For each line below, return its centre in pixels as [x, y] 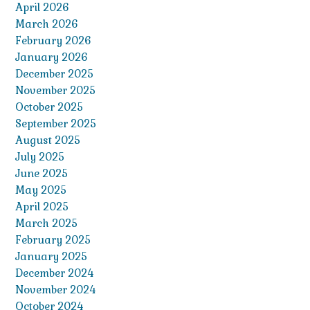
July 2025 [40, 156]
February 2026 [53, 40]
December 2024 [54, 273]
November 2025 [55, 90]
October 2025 [49, 107]
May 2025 [41, 190]
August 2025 [48, 140]
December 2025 [54, 73]
